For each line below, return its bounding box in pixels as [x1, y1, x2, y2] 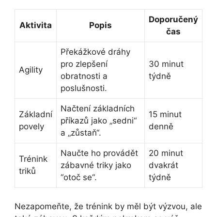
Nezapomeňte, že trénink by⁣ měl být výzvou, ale [15, 201, 202, 211]
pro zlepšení [61, 59, 108, 69]
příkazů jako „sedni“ [61, 116, 137, 126]
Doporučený [149, 15, 198, 25]
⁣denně [149, 122, 173, 132]
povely [19, 122, 44, 132]
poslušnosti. [61, 83, 107, 93]
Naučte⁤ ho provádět [61, 148, 138, 158]
